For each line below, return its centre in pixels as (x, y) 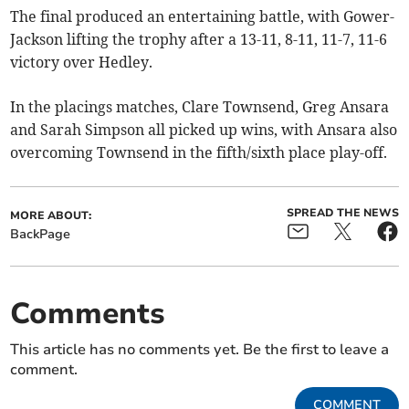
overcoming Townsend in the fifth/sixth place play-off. (199, 152)
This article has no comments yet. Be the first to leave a (200, 349)
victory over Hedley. (82, 62)
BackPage (41, 234)
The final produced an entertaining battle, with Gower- (203, 16)
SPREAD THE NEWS (342, 212)
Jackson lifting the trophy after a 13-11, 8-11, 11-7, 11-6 (199, 39)
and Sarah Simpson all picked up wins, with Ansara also (204, 129)
